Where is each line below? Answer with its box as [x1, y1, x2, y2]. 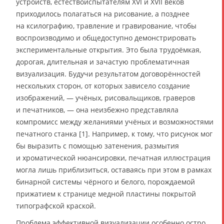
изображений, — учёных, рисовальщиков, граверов [16, 92, 195, 102]
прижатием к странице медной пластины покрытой [16, 188, 196, 198]
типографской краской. [16, 200, 96, 210]
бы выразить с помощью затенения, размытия [16, 140, 179, 150]
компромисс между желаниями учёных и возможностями [16, 116, 213, 126]
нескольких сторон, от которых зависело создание [16, 80, 190, 90]
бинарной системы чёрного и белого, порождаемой [16, 176, 195, 186]
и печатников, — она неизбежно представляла [16, 104, 178, 114]
